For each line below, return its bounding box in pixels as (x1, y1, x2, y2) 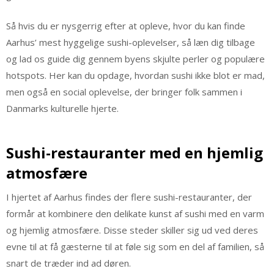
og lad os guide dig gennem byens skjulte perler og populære (6, 52, 265, 65)
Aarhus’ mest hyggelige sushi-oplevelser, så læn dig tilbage (6, 35, 255, 48)
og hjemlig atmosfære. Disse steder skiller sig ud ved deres (6, 224, 258, 237)
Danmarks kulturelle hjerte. (6, 102, 119, 114)
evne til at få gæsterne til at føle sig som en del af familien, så (6, 240, 264, 253)
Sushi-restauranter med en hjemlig (6, 143, 263, 163)
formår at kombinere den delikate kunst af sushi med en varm (6, 207, 264, 220)
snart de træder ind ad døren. (6, 257, 131, 270)
